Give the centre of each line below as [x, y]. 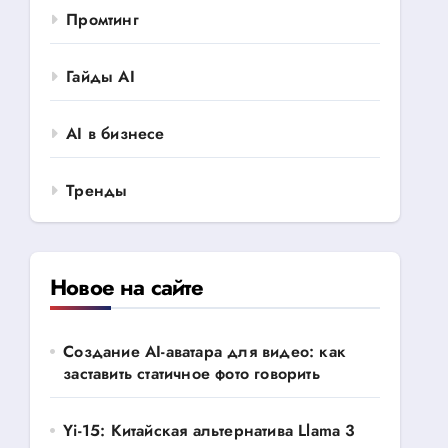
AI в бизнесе [115, 133]
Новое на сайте [126, 287]
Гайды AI [100, 76]
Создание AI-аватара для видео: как [205, 351]
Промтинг [102, 19]
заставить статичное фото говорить [191, 373]
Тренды [97, 190]
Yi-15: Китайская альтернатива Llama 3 [209, 430]
